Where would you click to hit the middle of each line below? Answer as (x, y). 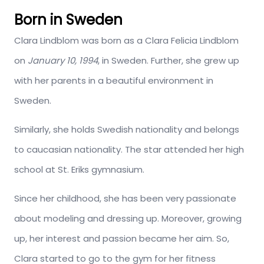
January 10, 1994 (63, 60)
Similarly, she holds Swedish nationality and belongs (127, 129)
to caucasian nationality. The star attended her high (129, 149)
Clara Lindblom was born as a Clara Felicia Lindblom (126, 40)
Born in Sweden (68, 19)
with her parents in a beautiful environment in (114, 80)
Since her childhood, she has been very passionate (125, 198)
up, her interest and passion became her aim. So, (122, 238)
